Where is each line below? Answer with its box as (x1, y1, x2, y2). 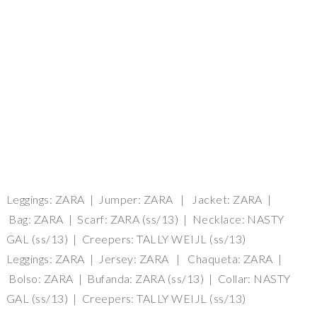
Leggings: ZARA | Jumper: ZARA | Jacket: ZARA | (6, 192, 272, 207)
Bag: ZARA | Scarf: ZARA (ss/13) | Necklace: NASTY (6, 212, 284, 226)
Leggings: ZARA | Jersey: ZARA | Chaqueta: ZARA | (6, 252, 282, 266)
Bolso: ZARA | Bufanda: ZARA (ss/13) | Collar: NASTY (6, 272, 291, 286)
